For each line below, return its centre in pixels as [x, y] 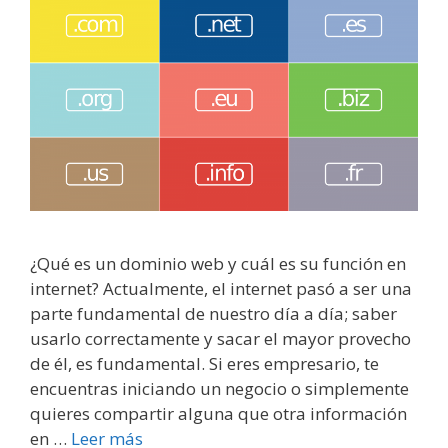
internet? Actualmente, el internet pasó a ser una [221, 288]
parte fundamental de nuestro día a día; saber [213, 313]
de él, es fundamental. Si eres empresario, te [204, 363]
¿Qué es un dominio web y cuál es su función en [218, 263]
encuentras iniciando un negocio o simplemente [219, 388]
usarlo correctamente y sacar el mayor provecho [220, 338]
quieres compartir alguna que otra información [218, 413]
